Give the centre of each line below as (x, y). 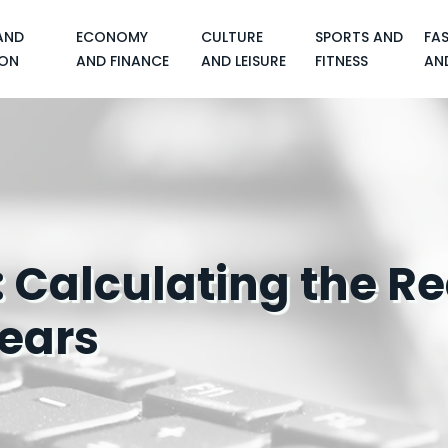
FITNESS (341, 61)
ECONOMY (111, 37)
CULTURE (232, 37)
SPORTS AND (358, 37)
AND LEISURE (243, 61)
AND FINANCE (122, 61)
